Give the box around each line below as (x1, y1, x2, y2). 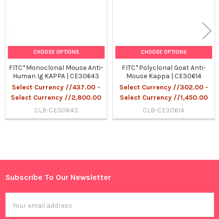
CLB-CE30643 (34, 106, 78, 115)
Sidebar (10, 155, 46, 167)
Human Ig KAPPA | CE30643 (13, 72, 100, 81)
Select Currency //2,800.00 (11, 93, 102, 102)
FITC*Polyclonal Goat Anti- (121, 64, 206, 72)
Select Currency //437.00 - (12, 83, 101, 92)
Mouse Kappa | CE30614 (126, 72, 201, 81)
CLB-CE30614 (143, 106, 185, 115)
